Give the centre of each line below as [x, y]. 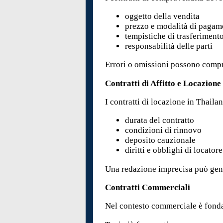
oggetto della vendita [163, 16]
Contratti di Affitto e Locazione [163, 83]
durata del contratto [160, 120]
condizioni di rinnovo [164, 130]
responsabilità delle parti [169, 46]
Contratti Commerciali [148, 187]
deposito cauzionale [161, 140]
